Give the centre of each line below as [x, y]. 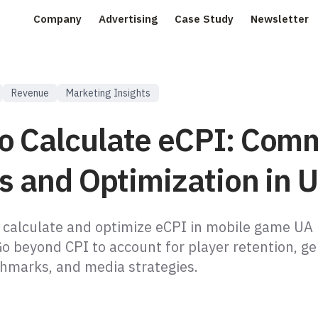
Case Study [204, 19]
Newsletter [280, 19]
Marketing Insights [108, 93]
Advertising [128, 19]
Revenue [30, 93]
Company [57, 19]
